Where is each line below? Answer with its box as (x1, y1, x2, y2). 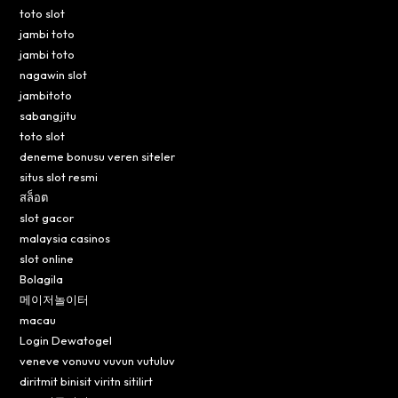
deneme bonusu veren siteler (20, 148, 176, 163)
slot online (20, 251, 75, 266)
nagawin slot (20, 67, 88, 82)
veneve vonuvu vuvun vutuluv (20, 353, 176, 368)
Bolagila (20, 271, 64, 286)
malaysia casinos (20, 230, 111, 245)
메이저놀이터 (20, 291, 90, 306)
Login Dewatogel (20, 332, 113, 347)
